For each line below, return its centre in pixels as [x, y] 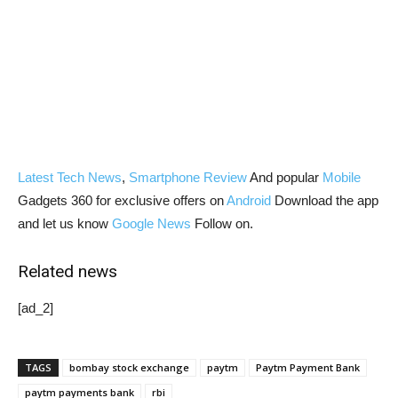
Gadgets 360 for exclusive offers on [122, 201]
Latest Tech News [70, 178]
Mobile [342, 178]
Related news [68, 272]
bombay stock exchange [129, 368]
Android [249, 201]
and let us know [65, 224]
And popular [285, 178]
